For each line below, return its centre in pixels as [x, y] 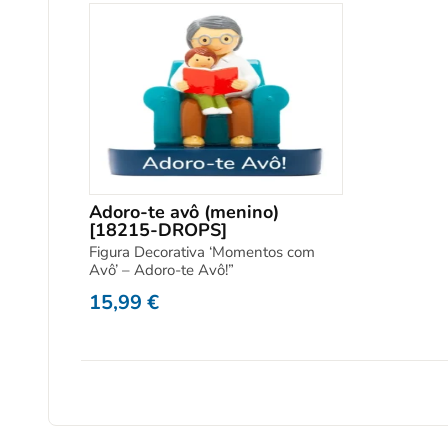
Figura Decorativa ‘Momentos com [202, 252]
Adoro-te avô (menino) [184, 212]
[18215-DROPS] [158, 230]
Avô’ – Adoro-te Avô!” [161, 270]
